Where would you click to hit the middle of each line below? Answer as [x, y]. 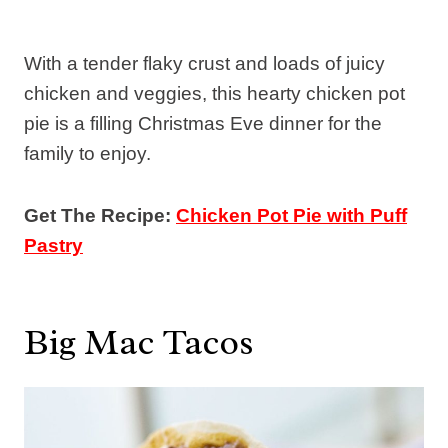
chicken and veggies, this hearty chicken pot [214, 93]
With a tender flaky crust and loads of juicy [204, 63]
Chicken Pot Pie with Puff [291, 215]
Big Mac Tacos [139, 341]
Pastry [53, 245]
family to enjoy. [87, 153]
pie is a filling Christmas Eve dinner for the [203, 123]
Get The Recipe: [100, 215]
